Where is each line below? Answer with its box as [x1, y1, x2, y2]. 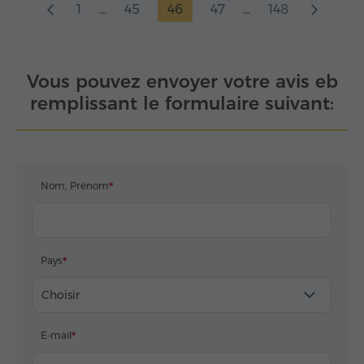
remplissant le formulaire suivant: [30, 93, 334, 115]
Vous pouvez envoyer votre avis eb [26, 71, 338, 93]
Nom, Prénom [41, 180, 109, 193]
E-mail [41, 329, 71, 342]
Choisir [41, 288, 80, 303]
